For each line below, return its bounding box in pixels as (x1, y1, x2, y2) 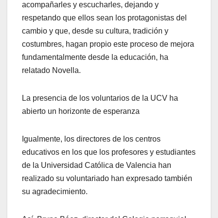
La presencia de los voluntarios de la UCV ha (22, 94, 178, 103)
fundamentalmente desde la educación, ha (22, 53, 168, 62)
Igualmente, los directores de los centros (22, 135, 161, 144)
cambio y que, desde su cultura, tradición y (22, 27, 168, 36)
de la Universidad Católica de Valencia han (22, 161, 171, 170)
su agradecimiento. (22, 187, 88, 196)
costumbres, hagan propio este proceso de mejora (22, 40, 194, 49)
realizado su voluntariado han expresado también (22, 174, 192, 183)
